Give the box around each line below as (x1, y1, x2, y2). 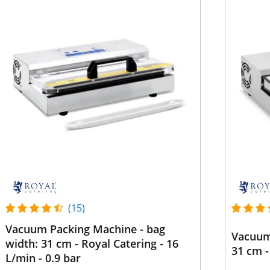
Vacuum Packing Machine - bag (5, 222, 165, 236)
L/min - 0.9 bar (5, 251, 81, 265)
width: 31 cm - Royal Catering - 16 (5, 236, 178, 251)
